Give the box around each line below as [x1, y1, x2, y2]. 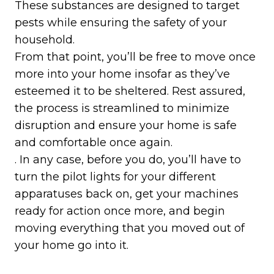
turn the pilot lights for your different [15, 170, 216, 184]
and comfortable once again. [15, 136, 172, 150]
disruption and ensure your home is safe [15, 119, 237, 133]
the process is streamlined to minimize [15, 102, 229, 116]
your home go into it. [15, 239, 128, 253]
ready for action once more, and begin [15, 204, 225, 218]
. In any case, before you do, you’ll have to [15, 153, 241, 167]
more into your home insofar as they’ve [15, 67, 230, 81]
